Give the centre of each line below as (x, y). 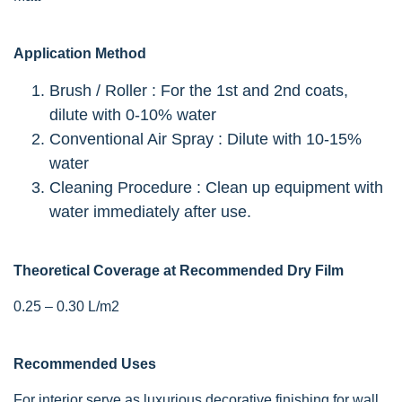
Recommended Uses (85, 363)
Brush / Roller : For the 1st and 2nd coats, (199, 90)
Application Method (80, 53)
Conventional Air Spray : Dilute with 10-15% (205, 139)
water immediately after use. (150, 211)
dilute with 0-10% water (133, 114)
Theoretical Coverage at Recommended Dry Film (179, 270)
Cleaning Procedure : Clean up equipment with (216, 187)
